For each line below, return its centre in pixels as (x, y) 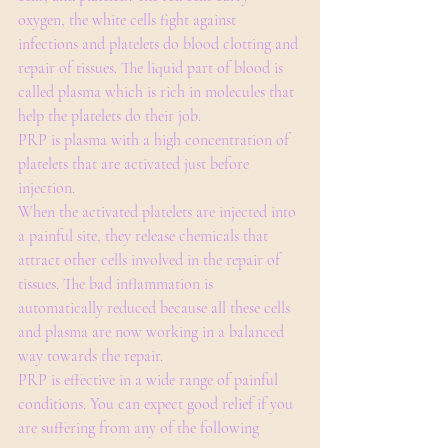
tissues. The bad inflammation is (117, 284)
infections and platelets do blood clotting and (160, 44)
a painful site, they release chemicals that (145, 236)
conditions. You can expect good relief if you (157, 404)
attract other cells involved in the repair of (151, 260)
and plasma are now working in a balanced (153, 332)
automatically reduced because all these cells (156, 308)
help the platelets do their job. (109, 116)
